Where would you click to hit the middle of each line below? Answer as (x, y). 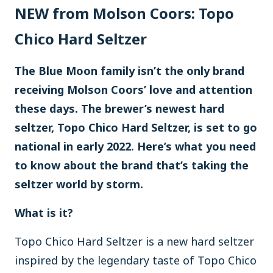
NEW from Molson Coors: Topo (124, 13)
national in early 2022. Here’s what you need (135, 146)
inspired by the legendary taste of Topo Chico (136, 260)
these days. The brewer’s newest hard (119, 108)
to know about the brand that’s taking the (132, 165)
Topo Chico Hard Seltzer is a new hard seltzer (134, 241)
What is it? (44, 213)
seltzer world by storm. (79, 184)
